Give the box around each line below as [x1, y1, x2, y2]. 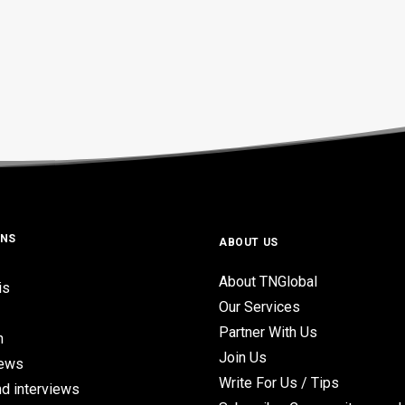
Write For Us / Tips [219, 374, 339, 391]
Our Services [219, 298, 300, 316]
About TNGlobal [219, 273, 317, 290]
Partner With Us [219, 324, 317, 341]
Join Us [219, 349, 267, 366]
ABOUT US [219, 236, 278, 249]
